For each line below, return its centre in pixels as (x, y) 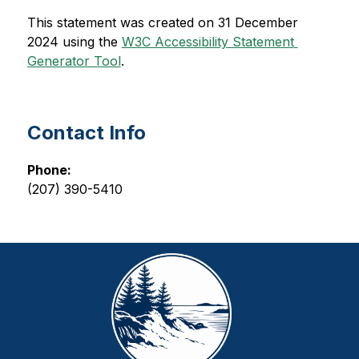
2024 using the (74, 42)
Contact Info (86, 133)
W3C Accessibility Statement (208, 42)
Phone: (49, 170)
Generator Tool (74, 61)
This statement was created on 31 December (162, 22)
